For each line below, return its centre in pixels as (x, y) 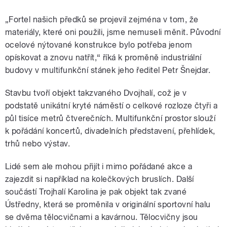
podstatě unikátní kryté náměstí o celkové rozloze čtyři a (111, 106)
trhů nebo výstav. (38, 144)
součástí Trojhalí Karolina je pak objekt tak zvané (96, 192)
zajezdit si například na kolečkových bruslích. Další (100, 179)
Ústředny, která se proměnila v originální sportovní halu (108, 205)
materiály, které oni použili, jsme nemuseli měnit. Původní (113, 32)
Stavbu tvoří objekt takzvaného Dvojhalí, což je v (96, 93)
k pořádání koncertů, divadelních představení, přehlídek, (110, 131)
